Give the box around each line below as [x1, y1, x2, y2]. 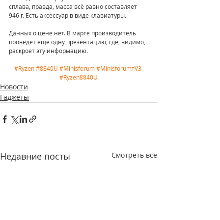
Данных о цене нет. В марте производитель [9, 29, 137, 37]
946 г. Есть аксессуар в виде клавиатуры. [9, 11, 126, 20]
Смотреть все [111, 150, 157, 160]
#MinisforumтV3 [96, 64, 141, 73]
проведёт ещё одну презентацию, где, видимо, [9, 38, 147, 46]
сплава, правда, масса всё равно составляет [9, 2, 138, 11]
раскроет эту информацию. [9, 47, 89, 55]
